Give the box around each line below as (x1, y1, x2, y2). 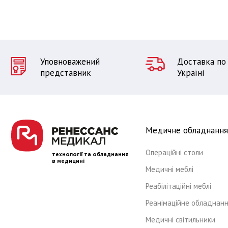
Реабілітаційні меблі (146, 181, 211, 191)
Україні (177, 67, 204, 78)
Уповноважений (40, 56, 100, 67)
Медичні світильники (146, 215, 215, 224)
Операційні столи (146, 148, 203, 157)
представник (40, 67, 91, 78)
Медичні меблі (146, 164, 193, 174)
